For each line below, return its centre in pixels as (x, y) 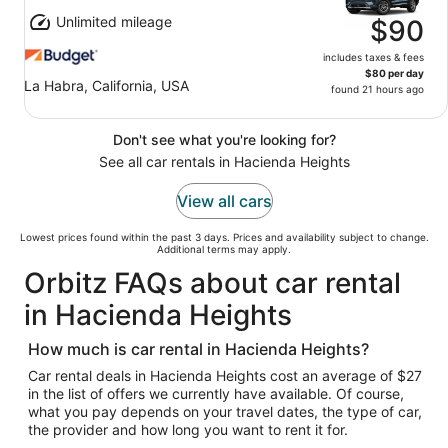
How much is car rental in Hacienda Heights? (198, 349)
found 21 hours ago (377, 89)
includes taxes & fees (373, 57)
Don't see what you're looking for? (224, 139)
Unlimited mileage (114, 21)
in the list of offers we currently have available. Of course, (216, 393)
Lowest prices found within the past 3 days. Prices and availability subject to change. (224, 237)
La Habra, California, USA (106, 85)
